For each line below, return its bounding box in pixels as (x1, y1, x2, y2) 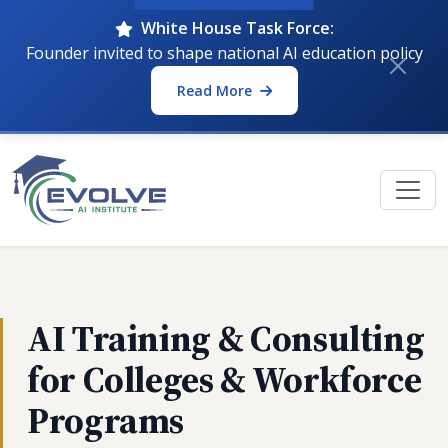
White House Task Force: (140, 17, 334, 39)
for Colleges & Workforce (27, 355, 422, 404)
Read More (176, 81, 256, 100)
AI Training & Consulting (27, 314, 425, 363)
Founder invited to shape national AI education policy (25, 42, 423, 64)
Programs (27, 396, 185, 445)
